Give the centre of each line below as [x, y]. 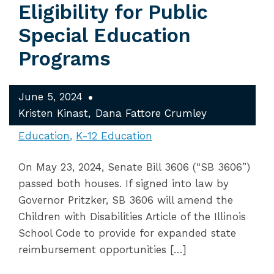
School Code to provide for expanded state [127, 233]
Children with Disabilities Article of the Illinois [132, 217]
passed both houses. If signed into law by [124, 183]
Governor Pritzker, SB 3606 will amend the [126, 200]
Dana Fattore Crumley [151, 113]
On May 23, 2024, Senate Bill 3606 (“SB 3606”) [134, 167]
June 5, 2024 [50, 97]
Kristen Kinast [53, 113]
